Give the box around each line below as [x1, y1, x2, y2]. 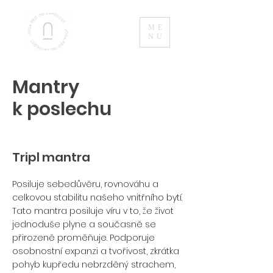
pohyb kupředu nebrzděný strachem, [12, 258, 175, 271]
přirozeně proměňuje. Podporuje [12, 232, 155, 244]
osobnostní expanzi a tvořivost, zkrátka [12, 245, 179, 257]
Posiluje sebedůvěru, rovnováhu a [12, 178, 158, 190]
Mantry [12, 74, 79, 100]
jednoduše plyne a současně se [12, 218, 156, 230]
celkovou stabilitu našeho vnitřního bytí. [12, 191, 182, 204]
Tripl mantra [12, 149, 90, 166]
